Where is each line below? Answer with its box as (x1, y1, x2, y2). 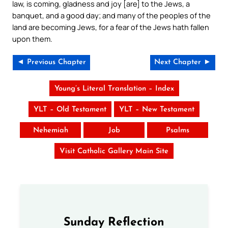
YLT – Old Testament (34, 106, 106, 113)
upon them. (12, 34, 52, 44)
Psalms (166, 127, 189, 134)
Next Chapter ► (154, 59, 211, 66)
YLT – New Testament (119, 106, 194, 113)
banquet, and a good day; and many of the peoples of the (12, 10, 211, 21)
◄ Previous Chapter (17, 59, 86, 66)
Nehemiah (33, 127, 68, 134)
